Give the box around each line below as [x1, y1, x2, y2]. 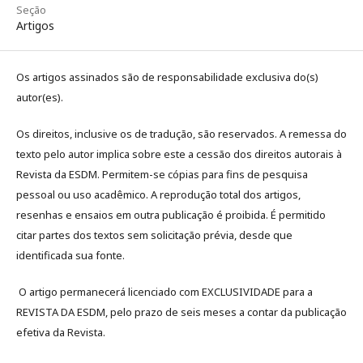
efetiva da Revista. [16, 325, 105, 340]
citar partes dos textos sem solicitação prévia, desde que [16, 228, 293, 243]
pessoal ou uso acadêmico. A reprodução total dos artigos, [16, 187, 301, 203]
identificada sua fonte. [16, 248, 125, 263]
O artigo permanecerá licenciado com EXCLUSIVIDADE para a [16, 284, 313, 300]
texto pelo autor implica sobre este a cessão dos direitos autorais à [16, 147, 342, 162]
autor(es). [16, 90, 63, 105]
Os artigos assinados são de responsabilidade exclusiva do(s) [16, 70, 318, 85]
